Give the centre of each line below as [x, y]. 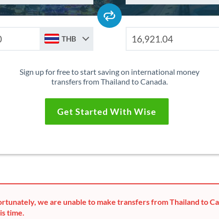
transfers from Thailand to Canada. [109, 82]
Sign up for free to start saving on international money [109, 72]
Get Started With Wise [107, 112]
